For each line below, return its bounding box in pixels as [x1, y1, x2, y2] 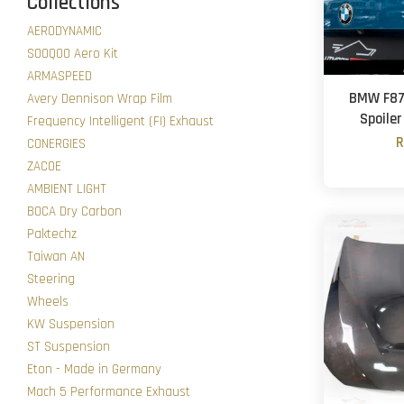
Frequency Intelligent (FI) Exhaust [27, 113, 214, 130]
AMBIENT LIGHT [27, 180, 106, 197]
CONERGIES [27, 135, 86, 152]
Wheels [27, 293, 69, 310]
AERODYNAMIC [27, 23, 102, 40]
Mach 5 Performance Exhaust [27, 383, 190, 400]
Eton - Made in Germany [27, 361, 161, 378]
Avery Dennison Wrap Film [27, 90, 172, 107]
